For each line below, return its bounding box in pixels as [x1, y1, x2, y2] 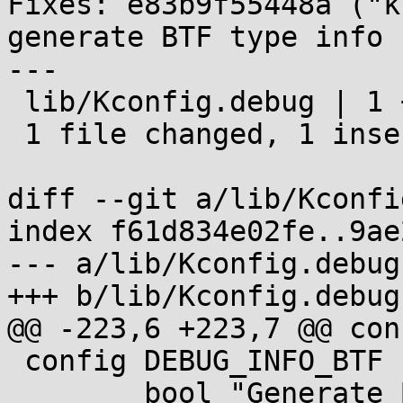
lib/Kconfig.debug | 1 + [7, 85, 24, 118]
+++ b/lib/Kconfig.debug [7, 280, 400, 312]
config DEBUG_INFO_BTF [7, 345, 24, 377]
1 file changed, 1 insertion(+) [7, 118, 24, 150]
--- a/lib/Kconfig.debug [7, 247, 400, 280]
